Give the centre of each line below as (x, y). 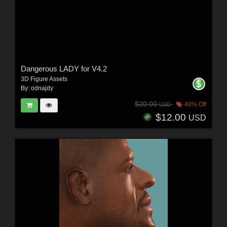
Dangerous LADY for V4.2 (64, 69)
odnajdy (42, 88)
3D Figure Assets (44, 79)
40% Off (195, 104)
